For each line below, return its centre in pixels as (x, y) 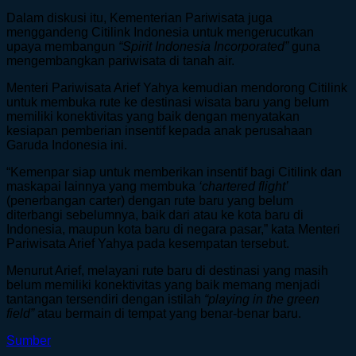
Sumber (29, 340)
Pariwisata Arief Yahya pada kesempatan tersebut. (148, 243)
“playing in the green (262, 299)
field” (20, 313)
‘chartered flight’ (244, 186)
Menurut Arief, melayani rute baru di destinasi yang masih (167, 270)
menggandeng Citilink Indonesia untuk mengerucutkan (160, 32)
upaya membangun (62, 46)
